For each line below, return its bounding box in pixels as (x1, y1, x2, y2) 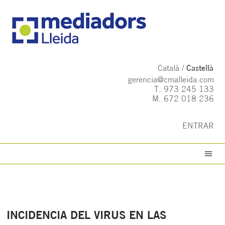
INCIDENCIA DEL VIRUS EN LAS (7, 210, 167, 222)
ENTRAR (182, 123, 214, 131)
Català (157, 65, 179, 73)
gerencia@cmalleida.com (128, 76, 214, 84)
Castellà (186, 65, 213, 73)
